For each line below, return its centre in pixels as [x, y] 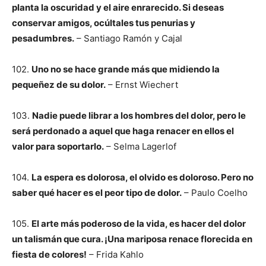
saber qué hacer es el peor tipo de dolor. [97, 193]
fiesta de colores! [49, 254]
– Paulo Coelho [215, 193]
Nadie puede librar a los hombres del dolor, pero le [139, 115]
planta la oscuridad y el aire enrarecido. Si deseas [118, 7]
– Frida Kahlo [115, 254]
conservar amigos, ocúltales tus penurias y [104, 23]
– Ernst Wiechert [142, 85]
